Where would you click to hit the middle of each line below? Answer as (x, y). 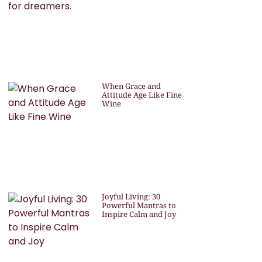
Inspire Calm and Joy (139, 214)
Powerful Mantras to (139, 206)
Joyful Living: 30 (131, 197)
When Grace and (131, 86)
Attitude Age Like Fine (142, 94)
